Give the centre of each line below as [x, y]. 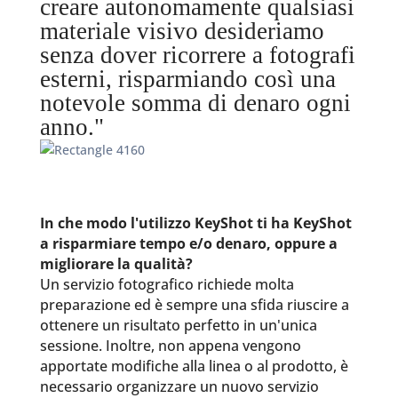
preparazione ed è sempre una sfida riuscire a [194, 305]
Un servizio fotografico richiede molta [167, 284]
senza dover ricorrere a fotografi [197, 55]
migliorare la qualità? [116, 264]
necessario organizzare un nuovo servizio [179, 386]
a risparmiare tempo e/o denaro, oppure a [188, 243]
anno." [72, 127]
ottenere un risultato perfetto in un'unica [178, 325]
